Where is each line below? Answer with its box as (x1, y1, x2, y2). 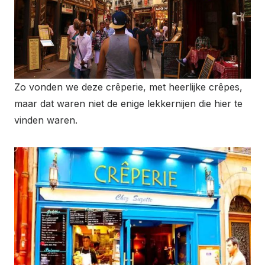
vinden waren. (14, 114, 77, 126)
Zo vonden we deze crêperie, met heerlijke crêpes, (14, 80, 243, 93)
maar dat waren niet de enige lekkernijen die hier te (14, 97, 243, 109)
